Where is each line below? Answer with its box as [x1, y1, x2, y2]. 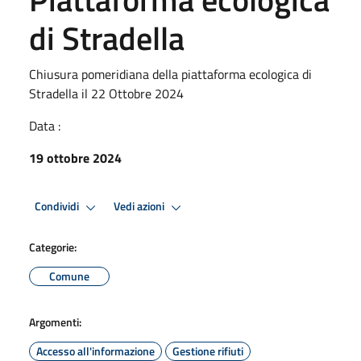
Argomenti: [29, 313, 81, 330]
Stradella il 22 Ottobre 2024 [29, 83, 184, 103]
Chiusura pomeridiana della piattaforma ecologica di [29, 64, 312, 84]
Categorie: [29, 238, 77, 255]
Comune [49, 267, 89, 284]
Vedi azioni [114, 197, 167, 216]
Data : [29, 115, 60, 135]
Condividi [35, 197, 81, 216]
